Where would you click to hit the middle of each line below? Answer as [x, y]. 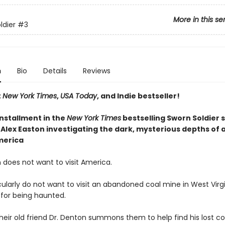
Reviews [96, 71]
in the [54, 118]
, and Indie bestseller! [138, 96]
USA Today [78, 96]
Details [55, 71]
